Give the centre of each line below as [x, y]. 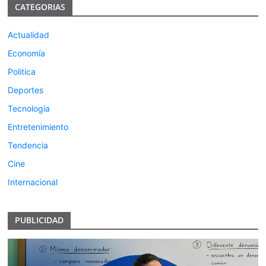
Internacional [33, 182]
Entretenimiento [38, 127]
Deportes [26, 90]
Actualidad [29, 35]
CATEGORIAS [40, 7]
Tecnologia [29, 109]
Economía [27, 53]
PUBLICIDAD [39, 220]
